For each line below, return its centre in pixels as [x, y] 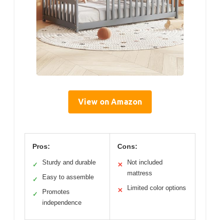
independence [62, 203]
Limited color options [157, 188]
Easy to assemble [68, 177]
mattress [140, 173]
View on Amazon [110, 102]
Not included [145, 163]
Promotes [56, 192]
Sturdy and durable [69, 163]
